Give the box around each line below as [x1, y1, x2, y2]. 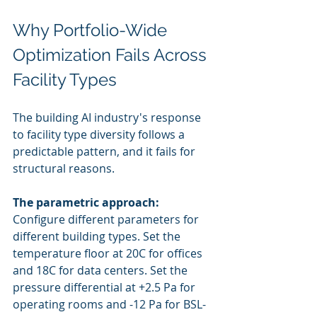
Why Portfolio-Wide [13, 20, 171, 40]
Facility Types [13, 69, 117, 90]
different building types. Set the [13, 229, 183, 244]
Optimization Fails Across [13, 45, 211, 65]
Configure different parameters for [13, 212, 202, 227]
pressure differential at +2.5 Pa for [13, 279, 198, 295]
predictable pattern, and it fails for [13, 144, 198, 159]
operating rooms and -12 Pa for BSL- [13, 296, 206, 312]
